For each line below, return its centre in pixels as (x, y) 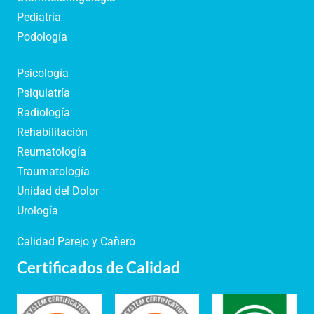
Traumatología (53, 172)
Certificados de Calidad (98, 268)
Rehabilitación (52, 132)
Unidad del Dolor (58, 191)
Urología (37, 211)
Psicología (43, 74)
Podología (42, 37)
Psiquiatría (43, 93)
